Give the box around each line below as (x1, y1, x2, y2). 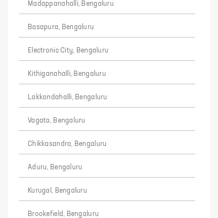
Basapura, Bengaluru (28, 24, 94, 31)
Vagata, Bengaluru (28, 117, 86, 124)
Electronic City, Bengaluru (28, 47, 109, 54)
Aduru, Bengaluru (28, 164, 83, 171)
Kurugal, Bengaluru (28, 187, 88, 194)
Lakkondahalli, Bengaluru (28, 94, 108, 101)
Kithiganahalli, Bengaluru (28, 71, 106, 77)
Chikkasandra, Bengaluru (28, 141, 107, 147)
